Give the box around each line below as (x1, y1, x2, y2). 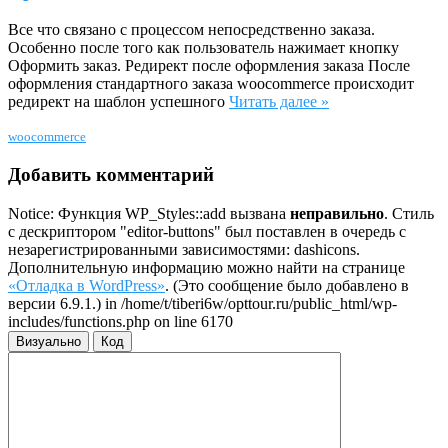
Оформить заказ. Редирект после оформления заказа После (8, 57, 410, 75)
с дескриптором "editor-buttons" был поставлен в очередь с (8, 222, 406, 240)
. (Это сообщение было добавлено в (165, 276, 409, 294)
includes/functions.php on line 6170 (8, 312, 233, 330)
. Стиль (384, 204, 434, 222)
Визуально (16, 333, 81, 349)
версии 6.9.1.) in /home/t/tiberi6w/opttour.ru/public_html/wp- (8, 294, 397, 312)
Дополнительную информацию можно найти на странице (8, 258, 405, 276)
